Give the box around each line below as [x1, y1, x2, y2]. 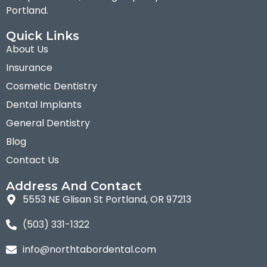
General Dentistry [6, 116, 90, 130]
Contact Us [6, 153, 59, 167]
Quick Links [6, 28, 79, 43]
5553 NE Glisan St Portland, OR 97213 [22, 192, 191, 206]
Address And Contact [6, 178, 142, 193]
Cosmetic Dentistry [6, 79, 97, 93]
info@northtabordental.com [22, 242, 156, 256]
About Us [6, 42, 48, 56]
